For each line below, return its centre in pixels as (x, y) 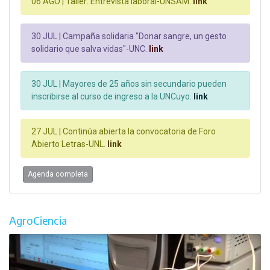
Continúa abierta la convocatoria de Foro (138, 132)
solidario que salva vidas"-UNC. (89, 49)
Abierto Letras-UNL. (68, 144)
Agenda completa (58, 174)
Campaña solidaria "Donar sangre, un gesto (144, 36)
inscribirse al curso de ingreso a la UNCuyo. (111, 97)
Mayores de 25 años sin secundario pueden (144, 84)
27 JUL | (46, 132)
